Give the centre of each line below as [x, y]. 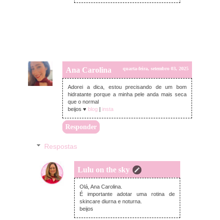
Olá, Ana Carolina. [101, 186]
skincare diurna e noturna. [111, 201]
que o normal [83, 101]
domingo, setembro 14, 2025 [147, 179]
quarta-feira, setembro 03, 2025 [156, 68]
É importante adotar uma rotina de [127, 194]
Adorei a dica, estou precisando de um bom [127, 87]
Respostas [61, 146]
